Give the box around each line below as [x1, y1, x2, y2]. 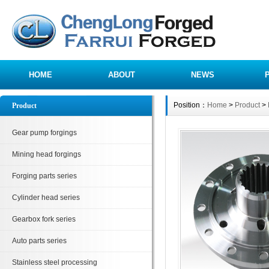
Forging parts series [12, 172, 77, 180]
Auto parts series [12, 237, 67, 245]
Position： [174, 101, 207, 109]
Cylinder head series [12, 193, 80, 202]
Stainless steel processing [12, 258, 97, 267]
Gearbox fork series [12, 215, 76, 223]
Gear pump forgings [12, 128, 77, 137]
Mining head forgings [12, 150, 81, 159]
